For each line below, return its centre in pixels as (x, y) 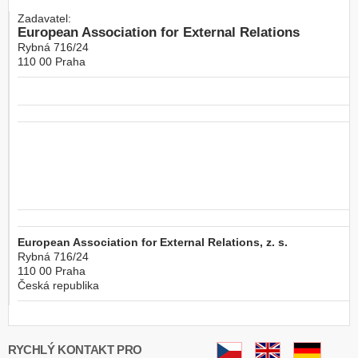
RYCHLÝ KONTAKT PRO (75, 349)
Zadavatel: (44, 18)
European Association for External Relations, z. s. (153, 242)
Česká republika (58, 285)
